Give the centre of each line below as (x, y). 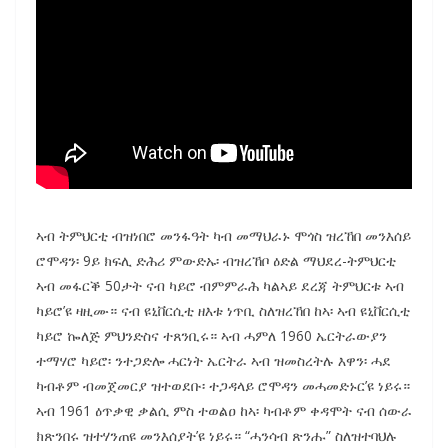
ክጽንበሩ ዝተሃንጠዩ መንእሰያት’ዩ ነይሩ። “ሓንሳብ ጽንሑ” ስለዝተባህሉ (216, 435)
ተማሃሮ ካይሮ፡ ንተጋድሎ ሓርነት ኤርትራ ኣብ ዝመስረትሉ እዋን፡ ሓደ (213, 360)
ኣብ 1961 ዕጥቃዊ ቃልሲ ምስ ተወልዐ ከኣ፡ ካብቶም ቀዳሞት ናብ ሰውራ (224, 410)
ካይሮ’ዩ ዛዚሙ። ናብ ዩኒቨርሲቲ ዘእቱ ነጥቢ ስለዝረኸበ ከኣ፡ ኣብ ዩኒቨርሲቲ (223, 310)
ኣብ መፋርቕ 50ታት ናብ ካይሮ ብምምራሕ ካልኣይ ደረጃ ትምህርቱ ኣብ (220, 285)
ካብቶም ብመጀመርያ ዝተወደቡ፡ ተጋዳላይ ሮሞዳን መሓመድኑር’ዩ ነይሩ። (223, 385)
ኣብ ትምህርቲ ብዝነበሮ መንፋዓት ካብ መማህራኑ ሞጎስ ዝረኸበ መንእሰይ (223, 235)
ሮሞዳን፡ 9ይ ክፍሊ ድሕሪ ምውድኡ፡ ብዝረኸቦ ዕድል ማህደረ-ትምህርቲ (216, 260)
